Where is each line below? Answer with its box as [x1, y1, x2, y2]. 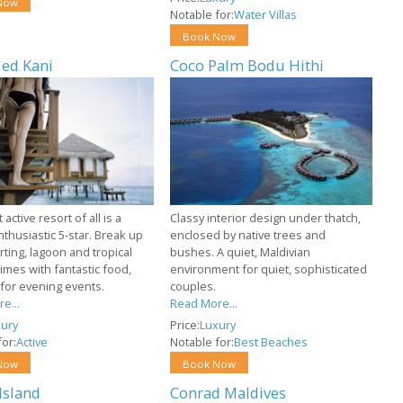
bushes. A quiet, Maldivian [170, 244, 311, 261]
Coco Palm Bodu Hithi [170, 54, 325, 76]
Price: [170, 317, 201, 334]
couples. [170, 278, 217, 295]
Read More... [170, 295, 238, 312]
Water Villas [234, 5, 298, 22]
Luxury [200, 317, 237, 334]
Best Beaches [234, 334, 309, 351]
